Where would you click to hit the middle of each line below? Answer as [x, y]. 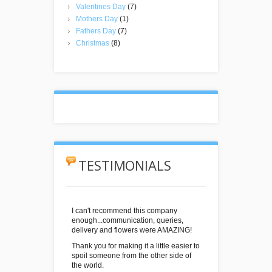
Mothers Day [97, 19]
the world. [88, 265]
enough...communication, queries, [127, 220]
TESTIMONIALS [125, 165]
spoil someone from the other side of [131, 255]
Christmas [93, 43]
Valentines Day [101, 6]
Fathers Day [96, 31]
